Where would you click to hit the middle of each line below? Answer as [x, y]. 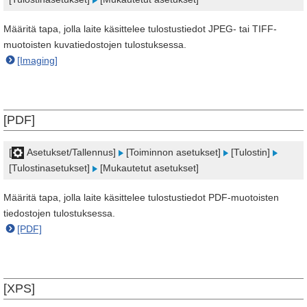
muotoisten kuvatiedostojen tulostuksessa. [95, 45]
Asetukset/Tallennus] [71, 152]
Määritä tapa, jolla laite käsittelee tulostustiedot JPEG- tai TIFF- [140, 29]
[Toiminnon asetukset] [173, 152]
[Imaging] [37, 60]
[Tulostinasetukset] [51, 168]
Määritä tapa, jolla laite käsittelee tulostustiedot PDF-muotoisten [141, 197]
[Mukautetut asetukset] [148, 168]
